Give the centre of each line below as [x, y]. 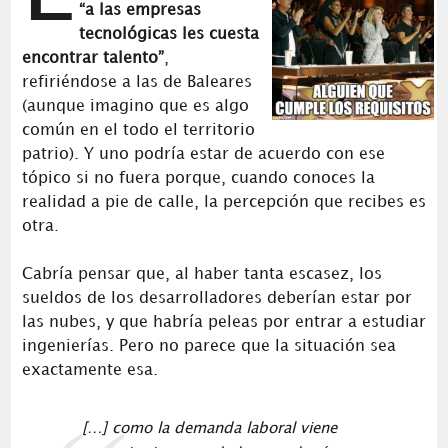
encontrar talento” [92, 58]
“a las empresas [139, 10]
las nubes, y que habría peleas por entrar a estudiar [223, 322]
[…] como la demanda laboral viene [209, 428]
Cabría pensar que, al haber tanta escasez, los [201, 274]
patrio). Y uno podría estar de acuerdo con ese [203, 154]
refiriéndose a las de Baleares [136, 82]
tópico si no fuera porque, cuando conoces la [198, 178]
